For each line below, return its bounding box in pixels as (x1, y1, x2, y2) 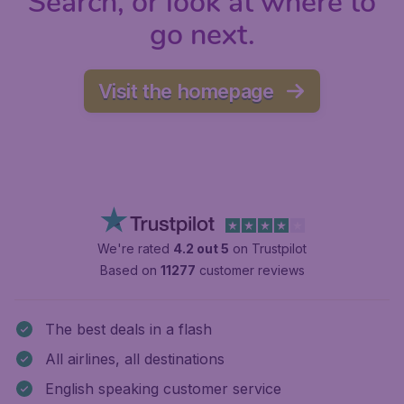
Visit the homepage (97, 79, 274, 104)
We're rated (97, 241, 173, 257)
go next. (149, 15, 255, 55)
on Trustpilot (229, 241, 307, 257)
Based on (99, 262, 161, 279)
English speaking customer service (45, 380, 281, 399)
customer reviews (195, 262, 305, 279)
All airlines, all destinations (45, 350, 225, 369)
